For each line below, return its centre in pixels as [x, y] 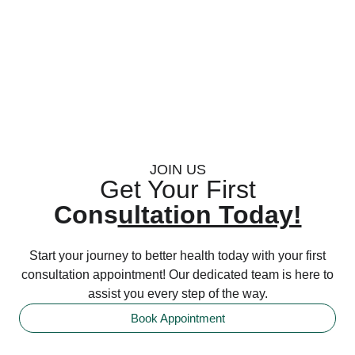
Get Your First [177, 190]
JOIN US [177, 170]
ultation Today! [210, 215]
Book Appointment [177, 319]
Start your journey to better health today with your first [177, 256]
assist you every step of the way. [177, 294]
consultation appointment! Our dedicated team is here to [177, 275]
